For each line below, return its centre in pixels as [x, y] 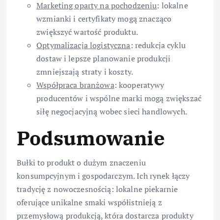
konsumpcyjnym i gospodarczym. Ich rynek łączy [103, 176]
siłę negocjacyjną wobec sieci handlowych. [112, 111]
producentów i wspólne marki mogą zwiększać [119, 98]
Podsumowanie [91, 138]
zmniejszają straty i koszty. [85, 71]
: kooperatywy [139, 85]
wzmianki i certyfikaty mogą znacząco [104, 18]
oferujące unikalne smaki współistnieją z [89, 202]
